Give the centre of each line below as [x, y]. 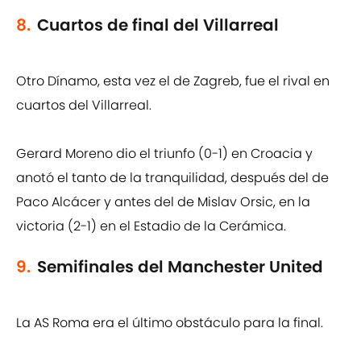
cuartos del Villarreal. [84, 106]
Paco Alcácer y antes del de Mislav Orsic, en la [163, 202]
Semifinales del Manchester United [180, 267]
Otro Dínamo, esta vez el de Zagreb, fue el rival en [173, 81]
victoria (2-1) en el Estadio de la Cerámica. [151, 226]
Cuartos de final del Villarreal [158, 25]
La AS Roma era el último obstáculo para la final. [170, 323]
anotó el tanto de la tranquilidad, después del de [172, 178]
